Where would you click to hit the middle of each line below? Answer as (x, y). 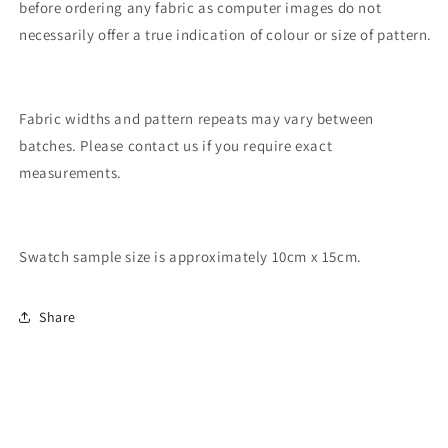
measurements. (70, 172)
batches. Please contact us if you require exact (176, 145)
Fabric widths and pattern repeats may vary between (197, 118)
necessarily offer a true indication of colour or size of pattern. (226, 34)
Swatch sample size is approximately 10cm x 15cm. (190, 256)
